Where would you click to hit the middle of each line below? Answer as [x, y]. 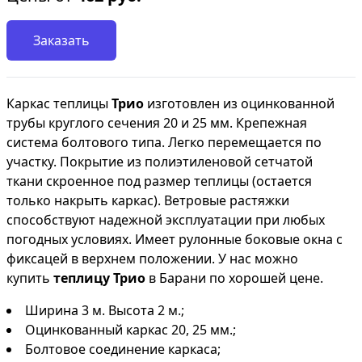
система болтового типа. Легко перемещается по [164, 142]
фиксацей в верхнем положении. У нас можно [152, 259]
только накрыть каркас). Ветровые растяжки [148, 200]
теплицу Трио [99, 278]
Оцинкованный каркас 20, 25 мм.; [130, 330]
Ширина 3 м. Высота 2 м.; [105, 310]
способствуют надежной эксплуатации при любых [166, 220]
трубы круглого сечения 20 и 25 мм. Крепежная [157, 123]
